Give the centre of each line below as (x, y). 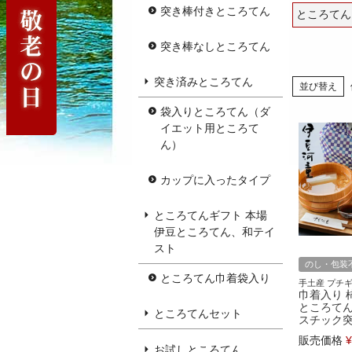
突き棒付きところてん (215, 11)
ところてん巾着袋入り (215, 278)
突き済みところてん (203, 81)
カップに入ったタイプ (215, 180)
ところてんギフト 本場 (211, 215)
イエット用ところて (210, 128)
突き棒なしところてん (215, 46)
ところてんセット (198, 313)
